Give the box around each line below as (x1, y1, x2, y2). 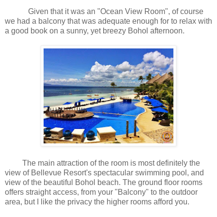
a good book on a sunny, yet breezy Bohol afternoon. (5, 27, 186, 35)
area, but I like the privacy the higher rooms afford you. (5, 198, 189, 206)
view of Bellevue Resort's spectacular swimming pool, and (5, 169, 204, 177)
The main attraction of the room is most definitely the (5, 159, 200, 168)
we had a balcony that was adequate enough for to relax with (5, 17, 212, 26)
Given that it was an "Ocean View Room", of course (5, 7, 203, 16)
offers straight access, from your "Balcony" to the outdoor (5, 188, 198, 197)
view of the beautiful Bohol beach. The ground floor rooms (5, 178, 202, 187)
